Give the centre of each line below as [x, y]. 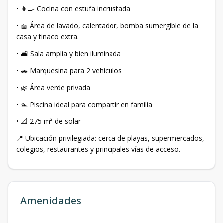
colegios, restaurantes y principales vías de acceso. [98, 149]
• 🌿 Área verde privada [53, 87]
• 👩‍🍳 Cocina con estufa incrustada [73, 9]
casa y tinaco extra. [48, 37]
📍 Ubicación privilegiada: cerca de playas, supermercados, [110, 138]
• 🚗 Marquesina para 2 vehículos [69, 70]
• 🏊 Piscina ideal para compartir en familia [84, 104]
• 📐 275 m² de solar [49, 121]
